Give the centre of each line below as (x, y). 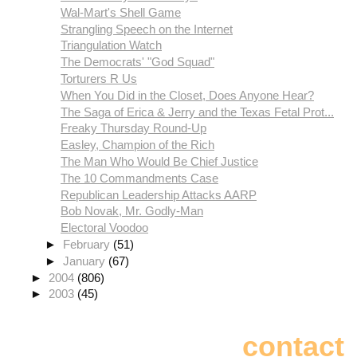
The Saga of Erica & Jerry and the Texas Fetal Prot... (197, 112)
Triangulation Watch (111, 45)
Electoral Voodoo (104, 228)
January (86, 261)
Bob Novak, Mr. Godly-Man (132, 211)
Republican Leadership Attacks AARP (159, 194)
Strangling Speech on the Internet (147, 29)
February (88, 244)
